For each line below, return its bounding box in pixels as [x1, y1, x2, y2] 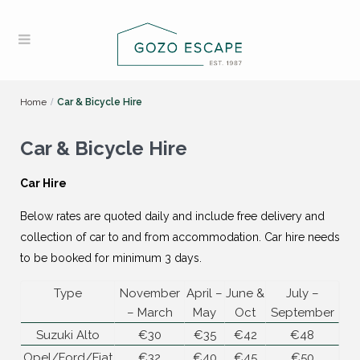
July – [285, 286, 319, 301]
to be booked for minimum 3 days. [20, 252, 202, 264]
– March [126, 305, 173, 320]
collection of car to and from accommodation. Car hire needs [20, 231, 340, 243]
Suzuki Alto [35, 328, 100, 342]
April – [186, 286, 223, 301]
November [119, 286, 180, 301]
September [270, 305, 334, 320]
